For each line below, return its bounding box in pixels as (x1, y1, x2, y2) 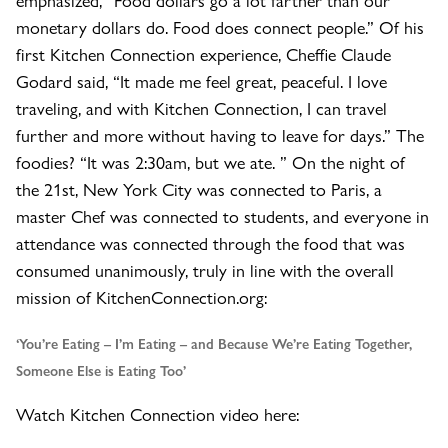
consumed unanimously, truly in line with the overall (16, 257, 394, 283)
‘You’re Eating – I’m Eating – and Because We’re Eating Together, (16, 333, 412, 354)
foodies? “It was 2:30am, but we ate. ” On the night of (16, 149, 405, 175)
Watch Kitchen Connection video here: (16, 401, 299, 427)
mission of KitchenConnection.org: (16, 284, 267, 310)
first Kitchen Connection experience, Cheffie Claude (16, 41, 391, 67)
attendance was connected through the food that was (16, 230, 405, 256)
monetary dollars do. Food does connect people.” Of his (16, 14, 424, 40)
